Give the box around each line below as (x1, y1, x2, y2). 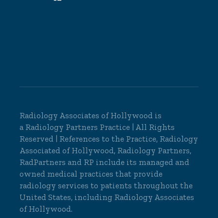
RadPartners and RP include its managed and (19, 157, 190, 167)
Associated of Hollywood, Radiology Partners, (19, 145, 192, 155)
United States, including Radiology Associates (19, 192, 195, 202)
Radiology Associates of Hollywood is (19, 110, 162, 120)
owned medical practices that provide (19, 168, 163, 179)
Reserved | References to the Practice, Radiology (19, 133, 199, 144)
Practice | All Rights (100, 122, 175, 132)
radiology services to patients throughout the (19, 180, 193, 190)
